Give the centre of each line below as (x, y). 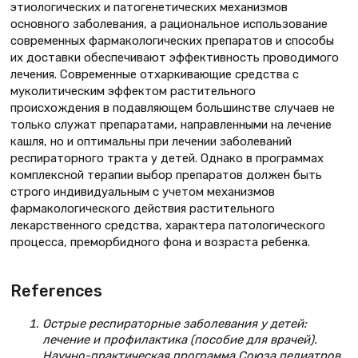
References (56, 290)
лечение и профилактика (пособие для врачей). (180, 339)
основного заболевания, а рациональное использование (169, 24)
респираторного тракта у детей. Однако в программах (167, 159)
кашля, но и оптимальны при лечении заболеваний (151, 142)
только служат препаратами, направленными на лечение (171, 125)
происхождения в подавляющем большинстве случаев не (173, 108)
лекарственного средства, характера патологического (168, 226)
